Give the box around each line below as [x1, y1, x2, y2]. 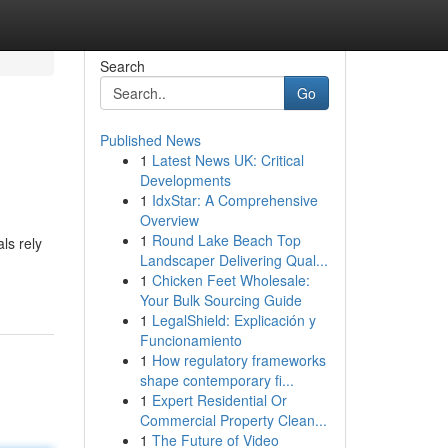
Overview [139, 210, 199, 230]
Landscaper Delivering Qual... [139, 250, 328, 270]
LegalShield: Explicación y [151, 310, 316, 330]
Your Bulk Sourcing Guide [139, 290, 302, 310]
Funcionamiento [139, 330, 242, 350]
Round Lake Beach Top [151, 230, 301, 250]
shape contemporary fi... [139, 370, 294, 390]
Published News [99, 130, 201, 150]
